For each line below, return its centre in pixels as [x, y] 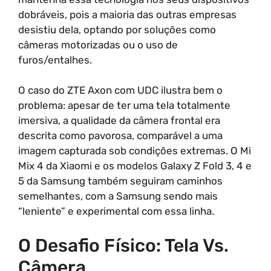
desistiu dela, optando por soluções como [117, 29]
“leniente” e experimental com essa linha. [116, 211]
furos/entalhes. [55, 60]
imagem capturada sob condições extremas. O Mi [135, 151]
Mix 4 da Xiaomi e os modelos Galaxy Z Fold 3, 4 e [135, 166]
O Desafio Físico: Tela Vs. [123, 245]
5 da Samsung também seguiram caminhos [120, 181]
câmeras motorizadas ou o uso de [98, 44]
